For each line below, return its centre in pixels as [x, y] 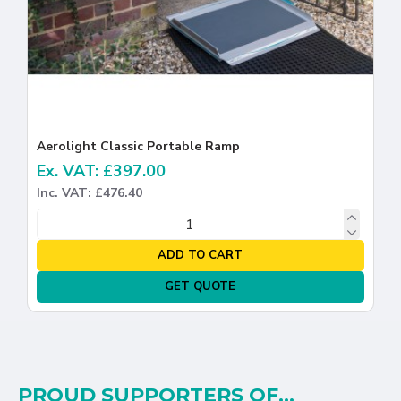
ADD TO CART [200, 256]
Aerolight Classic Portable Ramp [138, 147]
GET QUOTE [200, 287]
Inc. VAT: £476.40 [90, 193]
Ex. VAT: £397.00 [101, 171]
